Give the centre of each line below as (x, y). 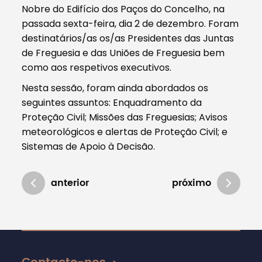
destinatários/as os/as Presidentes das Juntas (128, 38)
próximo (191, 183)
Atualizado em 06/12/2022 (81, 234)
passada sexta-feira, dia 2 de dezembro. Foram (130, 23)
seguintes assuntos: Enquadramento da (112, 102)
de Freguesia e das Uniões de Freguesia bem (123, 53)
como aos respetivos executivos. (97, 67)
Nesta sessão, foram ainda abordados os (115, 88)
